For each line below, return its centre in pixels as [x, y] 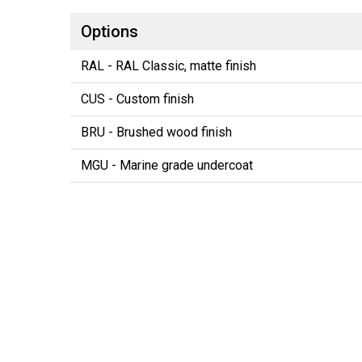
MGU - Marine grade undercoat [167, 165]
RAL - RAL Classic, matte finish [168, 65]
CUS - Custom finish [137, 99]
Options [109, 31]
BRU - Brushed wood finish [156, 132]
